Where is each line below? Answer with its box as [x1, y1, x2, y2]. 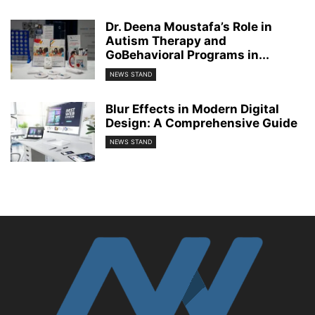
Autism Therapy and [105, 34, 226, 49]
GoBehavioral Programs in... [105, 48, 269, 63]
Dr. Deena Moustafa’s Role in [105, 20, 272, 34]
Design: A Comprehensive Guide [105, 115, 297, 130]
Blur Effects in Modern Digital [105, 101, 279, 116]
